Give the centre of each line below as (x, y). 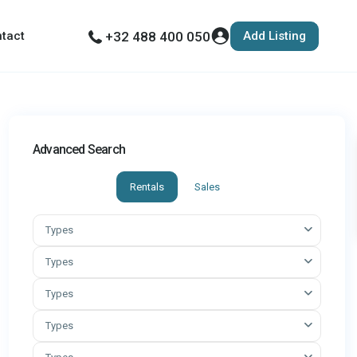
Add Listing (275, 35)
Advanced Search (79, 149)
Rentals (147, 187)
